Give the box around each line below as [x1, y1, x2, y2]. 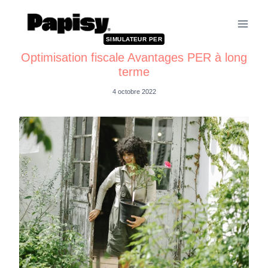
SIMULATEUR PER [105, 36, 163, 42]
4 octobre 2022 [112, 88, 156, 96]
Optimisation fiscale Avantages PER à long [21, 50, 247, 64]
